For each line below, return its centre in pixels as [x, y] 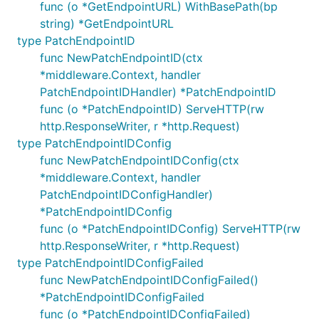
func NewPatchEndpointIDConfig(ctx [140, 160]
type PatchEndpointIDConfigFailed [110, 263]
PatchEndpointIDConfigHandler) [126, 194]
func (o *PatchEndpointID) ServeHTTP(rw [152, 109]
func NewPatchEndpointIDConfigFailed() [149, 280]
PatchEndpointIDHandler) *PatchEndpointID [158, 92]
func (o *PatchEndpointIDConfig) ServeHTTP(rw [170, 229]
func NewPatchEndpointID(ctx [121, 58]
